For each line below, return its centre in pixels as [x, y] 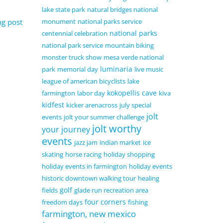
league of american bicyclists [83, 81]
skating [52, 155]
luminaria [116, 69]
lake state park [63, 10]
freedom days [62, 202]
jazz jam [86, 143]
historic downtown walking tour [89, 178]
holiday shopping [129, 155]
